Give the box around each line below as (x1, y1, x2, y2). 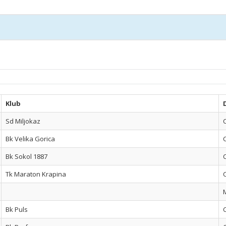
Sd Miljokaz (6, 117, 40, 126)
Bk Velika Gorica (6, 134, 55, 143)
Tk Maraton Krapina (6, 169, 66, 179)
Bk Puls (6, 205, 28, 214)
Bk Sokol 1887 (6, 152, 47, 161)
